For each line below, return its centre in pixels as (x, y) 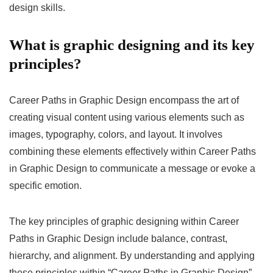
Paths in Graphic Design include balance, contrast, (118, 238)
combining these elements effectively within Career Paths (133, 151)
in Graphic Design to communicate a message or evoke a (132, 168)
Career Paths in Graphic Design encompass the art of (124, 100)
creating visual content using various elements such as (127, 117)
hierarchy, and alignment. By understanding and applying (132, 255)
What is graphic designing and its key (132, 44)
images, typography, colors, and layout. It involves (116, 134)
